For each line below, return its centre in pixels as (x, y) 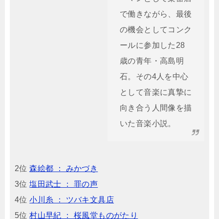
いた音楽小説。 (148, 123)
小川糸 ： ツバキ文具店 (72, 200)
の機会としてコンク (156, 30)
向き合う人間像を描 (156, 108)
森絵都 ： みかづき (64, 168)
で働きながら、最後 (156, 14)
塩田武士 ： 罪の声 (64, 184)
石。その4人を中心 (154, 77)
